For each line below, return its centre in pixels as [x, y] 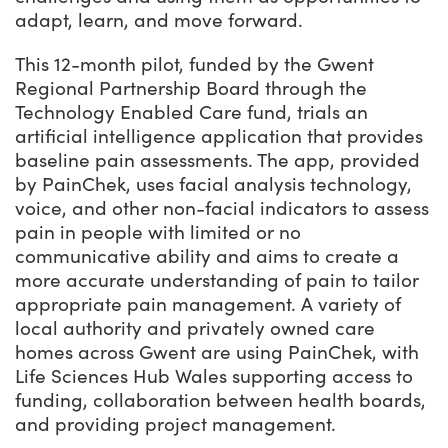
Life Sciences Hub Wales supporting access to [214, 376]
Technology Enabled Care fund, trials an [191, 112]
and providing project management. [175, 424]
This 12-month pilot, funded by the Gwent [194, 64]
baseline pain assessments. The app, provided [217, 160]
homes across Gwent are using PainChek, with [217, 352]
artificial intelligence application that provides [219, 136]
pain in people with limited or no [158, 232]
